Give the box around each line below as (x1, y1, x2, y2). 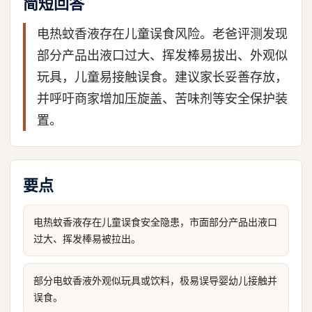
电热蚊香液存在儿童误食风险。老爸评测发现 (37, 26, 288, 41)
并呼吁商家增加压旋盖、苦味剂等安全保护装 (37, 91, 288, 106)
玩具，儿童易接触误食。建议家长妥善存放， (37, 70, 288, 84)
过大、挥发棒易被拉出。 (33, 233, 141, 244)
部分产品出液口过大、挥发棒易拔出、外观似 (37, 48, 288, 63)
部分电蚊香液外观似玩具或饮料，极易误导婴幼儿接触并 (33, 274, 277, 286)
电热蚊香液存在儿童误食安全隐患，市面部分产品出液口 (33, 216, 277, 228)
